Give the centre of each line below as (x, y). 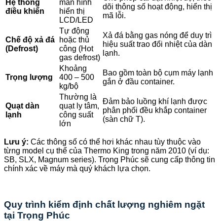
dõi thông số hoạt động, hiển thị (157, 7)
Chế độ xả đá (30, 40)
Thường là (78, 97)
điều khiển (25, 11)
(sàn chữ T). (124, 119)
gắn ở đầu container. (139, 82)
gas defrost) (80, 58)
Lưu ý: (16, 142)
